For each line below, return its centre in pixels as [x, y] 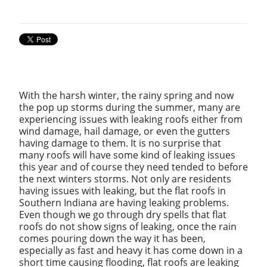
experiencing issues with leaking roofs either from [131, 119]
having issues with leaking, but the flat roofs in [122, 190]
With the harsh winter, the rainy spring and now [126, 95]
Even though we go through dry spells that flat [123, 214]
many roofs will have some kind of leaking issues [127, 155]
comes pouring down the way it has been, [112, 238]
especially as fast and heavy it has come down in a [131, 250]
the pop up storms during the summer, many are [130, 107]
